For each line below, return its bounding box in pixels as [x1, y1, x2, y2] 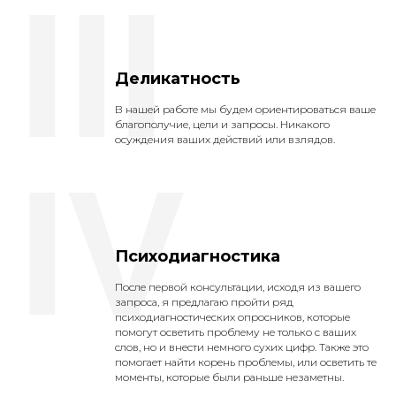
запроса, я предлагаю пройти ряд [115, 295, 293, 308]
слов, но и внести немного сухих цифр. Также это [115, 340, 369, 354]
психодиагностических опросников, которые [115, 310, 350, 324]
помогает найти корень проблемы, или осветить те [115, 355, 377, 369]
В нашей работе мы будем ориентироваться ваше [115, 103, 376, 116]
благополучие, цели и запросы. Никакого [115, 118, 330, 131]
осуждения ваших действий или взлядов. [115, 133, 335, 146]
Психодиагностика [115, 247, 280, 266]
